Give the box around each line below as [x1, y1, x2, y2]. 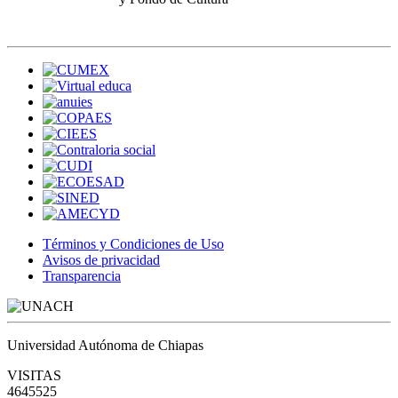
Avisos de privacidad [43, 251, 160, 267]
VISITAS [7, 367, 61, 383]
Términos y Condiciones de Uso [43, 235, 224, 251]
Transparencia [43, 267, 121, 283]
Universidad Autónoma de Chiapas [7, 337, 203, 353]
